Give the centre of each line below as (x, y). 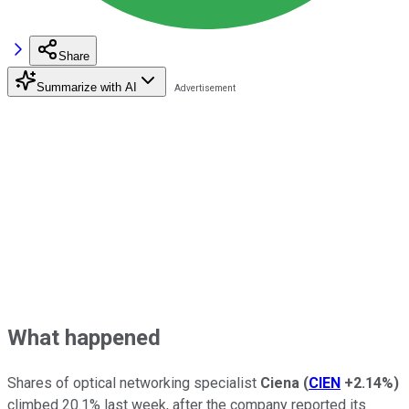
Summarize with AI (87, 87)
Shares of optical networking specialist (134, 383)
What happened (84, 337)
